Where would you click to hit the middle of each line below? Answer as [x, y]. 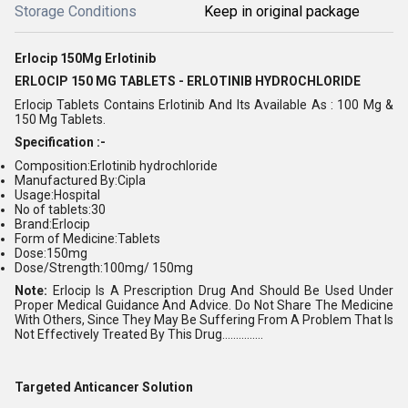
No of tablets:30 [60, 209]
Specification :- [60, 143]
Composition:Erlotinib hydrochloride [116, 165]
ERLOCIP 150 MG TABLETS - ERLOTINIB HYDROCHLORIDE [188, 82]
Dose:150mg [51, 253]
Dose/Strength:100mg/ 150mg [104, 267]
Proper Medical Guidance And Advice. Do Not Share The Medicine [204, 306]
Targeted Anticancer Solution [104, 387]
